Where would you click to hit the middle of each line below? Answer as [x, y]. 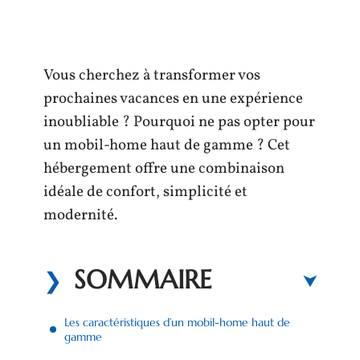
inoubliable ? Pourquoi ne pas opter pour [179, 122]
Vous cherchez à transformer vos [152, 76]
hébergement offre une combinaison [164, 169]
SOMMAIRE [143, 279]
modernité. [82, 215]
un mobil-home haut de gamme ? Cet [167, 145]
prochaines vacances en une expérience [173, 99]
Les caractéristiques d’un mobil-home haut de [177, 322]
